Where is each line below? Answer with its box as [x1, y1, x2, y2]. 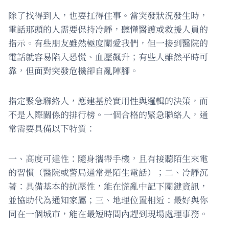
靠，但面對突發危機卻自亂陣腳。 [8, 64, 139, 77]
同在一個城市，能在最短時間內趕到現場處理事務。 [8, 207, 208, 220]
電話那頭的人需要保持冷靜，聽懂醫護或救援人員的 [8, 22, 208, 36]
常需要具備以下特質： [8, 122, 95, 135]
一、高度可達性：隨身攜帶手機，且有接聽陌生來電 [8, 152, 208, 165]
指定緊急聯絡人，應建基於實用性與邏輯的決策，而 [8, 94, 208, 107]
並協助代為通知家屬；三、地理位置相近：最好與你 [8, 193, 208, 207]
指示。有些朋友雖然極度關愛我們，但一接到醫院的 [8, 36, 208, 50]
